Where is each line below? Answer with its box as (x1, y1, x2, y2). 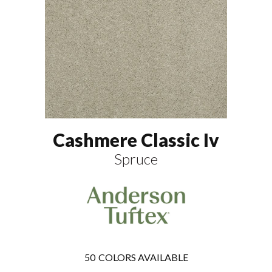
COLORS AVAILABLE (98, 251, 188, 263)
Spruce (114, 149, 158, 168)
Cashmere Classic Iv (53, 128, 219, 151)
